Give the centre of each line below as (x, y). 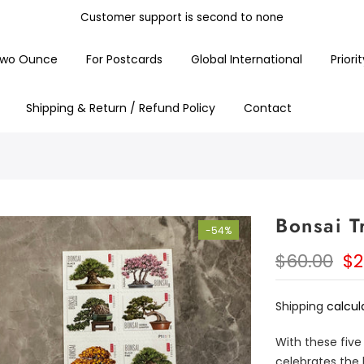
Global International (246, 59)
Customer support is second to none (182, 30)
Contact (267, 108)
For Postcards (124, 59)
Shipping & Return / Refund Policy (120, 108)
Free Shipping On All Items (182, 45)
